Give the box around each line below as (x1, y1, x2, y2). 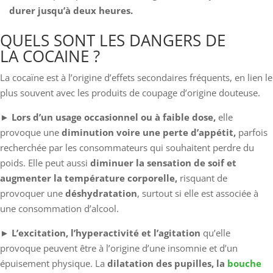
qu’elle (203, 226, 230, 239)
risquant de (177, 171, 227, 184)
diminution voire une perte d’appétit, (59, 126, 236, 138)
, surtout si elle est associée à (137, 186, 258, 199)
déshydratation (65, 186, 137, 199)
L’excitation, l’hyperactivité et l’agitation (12, 226, 203, 239)
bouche (227, 257, 261, 269)
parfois (236, 126, 268, 138)
